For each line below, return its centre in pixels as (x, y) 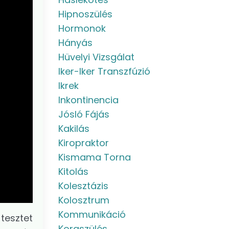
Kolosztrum (84, 200)
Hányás (75, 43)
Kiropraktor (83, 143)
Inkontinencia (88, 100)
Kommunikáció (92, 214)
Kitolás (73, 171)
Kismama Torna (94, 157)
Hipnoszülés (85, 14)
